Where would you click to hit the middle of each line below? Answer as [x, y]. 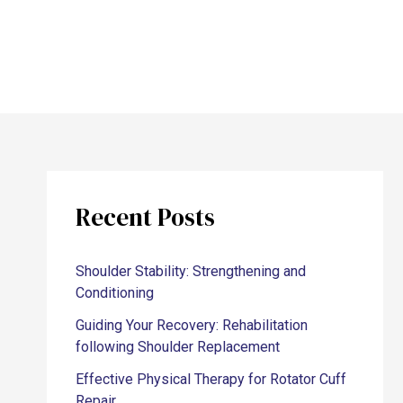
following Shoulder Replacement [178, 346]
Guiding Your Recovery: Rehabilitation [192, 325]
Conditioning [115, 292]
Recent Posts [146, 218]
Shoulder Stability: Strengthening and [191, 271]
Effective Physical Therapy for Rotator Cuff [211, 379]
